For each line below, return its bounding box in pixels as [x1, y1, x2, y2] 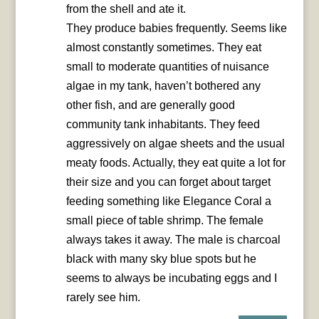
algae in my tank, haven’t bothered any [66, 80, 261, 93]
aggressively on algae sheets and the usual [66, 137, 285, 150]
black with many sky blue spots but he [66, 253, 256, 266]
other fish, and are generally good [66, 99, 235, 112]
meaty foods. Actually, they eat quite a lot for [66, 157, 286, 169]
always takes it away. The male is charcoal [66, 234, 281, 246]
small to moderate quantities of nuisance [66, 61, 269, 73]
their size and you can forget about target [66, 176, 271, 189]
